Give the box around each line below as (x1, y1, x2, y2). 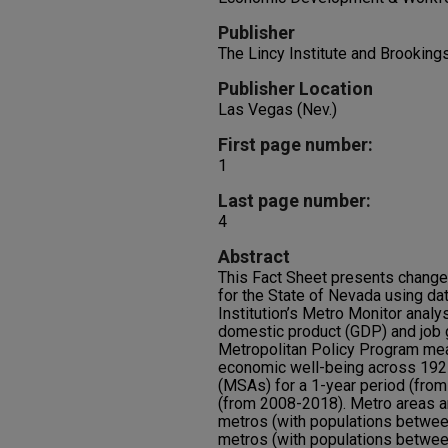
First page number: (218, 134, 373, 155)
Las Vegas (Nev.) (218, 100, 337, 119)
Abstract (218, 246, 290, 267)
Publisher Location (218, 78, 373, 99)
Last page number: (218, 190, 371, 211)
